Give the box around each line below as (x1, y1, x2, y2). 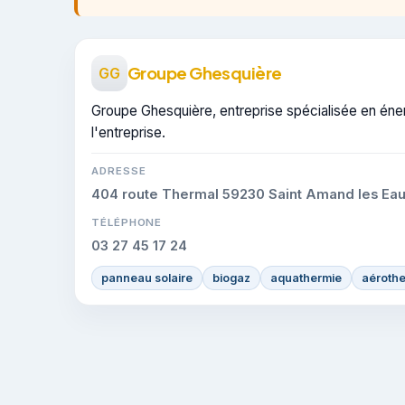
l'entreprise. (91, 123, 165, 141)
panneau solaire (101, 270, 193, 285)
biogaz (212, 270, 250, 285)
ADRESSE (91, 164, 146, 177)
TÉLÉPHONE (91, 215, 163, 229)
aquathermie (270, 270, 342, 285)
